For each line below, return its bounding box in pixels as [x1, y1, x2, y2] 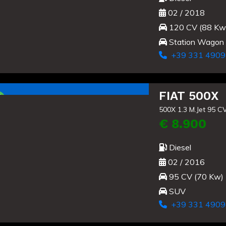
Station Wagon [166, 36, 224, 47]
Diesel [166, 142, 191, 152]
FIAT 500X [158, 88, 218, 103]
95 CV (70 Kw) [166, 171, 223, 182]
